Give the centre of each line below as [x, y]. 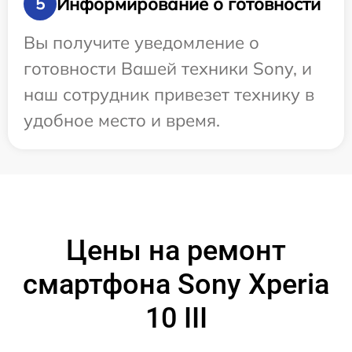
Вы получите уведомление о [141, 42]
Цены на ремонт [176, 251]
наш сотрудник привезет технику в [169, 94]
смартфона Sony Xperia [176, 284]
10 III [176, 318]
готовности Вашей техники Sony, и [168, 68]
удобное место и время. [122, 120]
